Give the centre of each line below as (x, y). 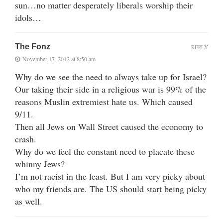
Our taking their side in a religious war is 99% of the (111, 89)
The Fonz (33, 47)
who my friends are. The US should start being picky (111, 189)
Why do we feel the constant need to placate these (105, 152)
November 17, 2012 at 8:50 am (59, 59)
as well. (29, 201)
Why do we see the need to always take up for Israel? (111, 77)
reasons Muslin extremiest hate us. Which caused (104, 102)
